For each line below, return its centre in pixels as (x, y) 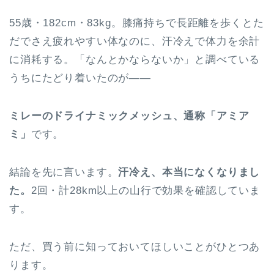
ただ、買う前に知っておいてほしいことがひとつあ (135, 247)
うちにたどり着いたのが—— (80, 78)
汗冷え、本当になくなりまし (189, 172)
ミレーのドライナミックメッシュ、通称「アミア (129, 116)
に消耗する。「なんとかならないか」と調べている (135, 60)
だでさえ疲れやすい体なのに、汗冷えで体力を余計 (135, 42)
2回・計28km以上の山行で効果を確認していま (146, 191)
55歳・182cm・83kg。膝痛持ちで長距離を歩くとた (137, 23)
